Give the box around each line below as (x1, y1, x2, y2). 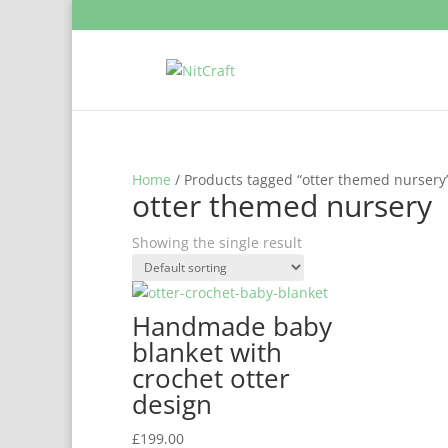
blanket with (132, 334, 282, 370)
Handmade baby (132, 308, 332, 344)
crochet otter (132, 360, 290, 396)
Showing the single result (132, 233, 302, 252)
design (132, 386, 212, 422)
